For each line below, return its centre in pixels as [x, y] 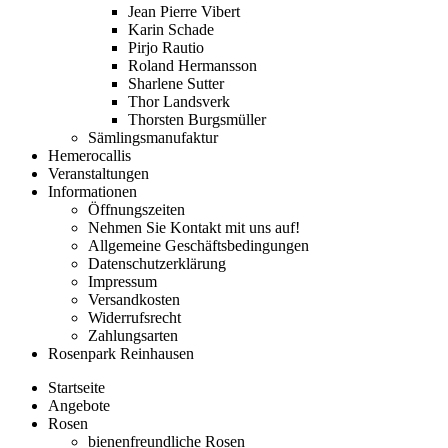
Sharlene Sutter [176, 83]
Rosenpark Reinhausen [121, 353]
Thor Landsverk [179, 101]
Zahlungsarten [133, 335]
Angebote [79, 405]
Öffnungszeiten [136, 209]
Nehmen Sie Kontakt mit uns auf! [194, 227]
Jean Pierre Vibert [184, 11]
